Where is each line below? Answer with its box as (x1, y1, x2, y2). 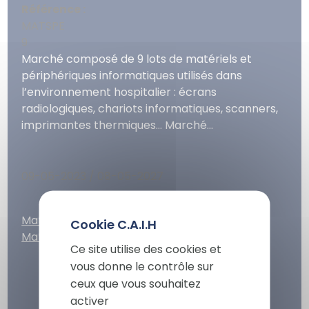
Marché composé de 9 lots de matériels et (21, 51, 252, 68)
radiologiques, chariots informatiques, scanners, (21, 101, 279, 117)
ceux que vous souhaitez (70, 275, 201, 291)
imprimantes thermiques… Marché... (21, 117, 214, 134)
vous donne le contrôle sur (70, 258, 214, 274)
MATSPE (21, 18, 66, 34)
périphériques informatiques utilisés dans (21, 68, 243, 84)
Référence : (21, 1, 86, 18)
